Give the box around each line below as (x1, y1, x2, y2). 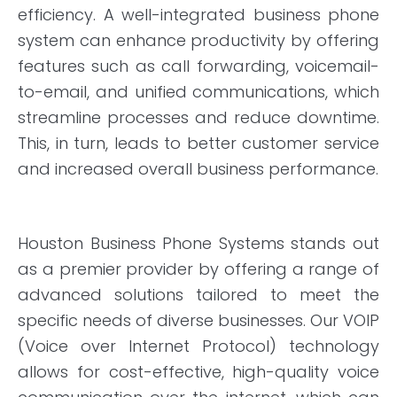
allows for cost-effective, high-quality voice (18, 360, 379, 383)
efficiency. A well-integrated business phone (18, 3, 379, 26)
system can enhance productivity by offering (18, 28, 379, 51)
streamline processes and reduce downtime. (18, 105, 379, 128)
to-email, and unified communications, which (18, 80, 379, 103)
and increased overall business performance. (18, 157, 378, 180)
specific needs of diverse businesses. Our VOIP (18, 308, 379, 331)
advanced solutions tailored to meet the (18, 283, 379, 306)
